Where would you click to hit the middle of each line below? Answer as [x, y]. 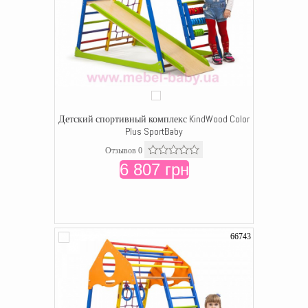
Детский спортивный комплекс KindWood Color [154, 119]
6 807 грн [154, 169]
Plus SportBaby [154, 131]
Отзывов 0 [124, 151]
